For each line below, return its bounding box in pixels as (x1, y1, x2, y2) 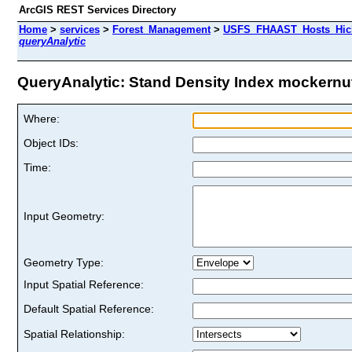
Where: (24, 112, 60, 125)
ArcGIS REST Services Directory (19, 4, 176, 16)
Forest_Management (112, 24, 211, 35)
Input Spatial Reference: (24, 277, 144, 291)
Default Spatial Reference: (24, 302, 154, 315)
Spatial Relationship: (24, 327, 125, 340)
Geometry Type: (24, 255, 104, 269)
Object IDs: (24, 136, 79, 149)
